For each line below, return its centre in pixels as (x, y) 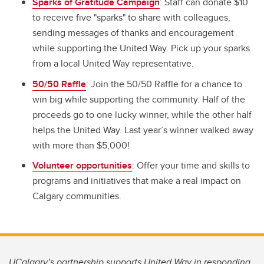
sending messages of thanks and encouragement (133, 32)
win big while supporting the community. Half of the (139, 99)
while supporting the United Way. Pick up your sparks (141, 48)
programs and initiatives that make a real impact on (137, 181)
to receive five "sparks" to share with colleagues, (131, 17)
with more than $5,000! (81, 145)
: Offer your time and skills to (191, 166)
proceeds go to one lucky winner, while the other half (142, 114)
